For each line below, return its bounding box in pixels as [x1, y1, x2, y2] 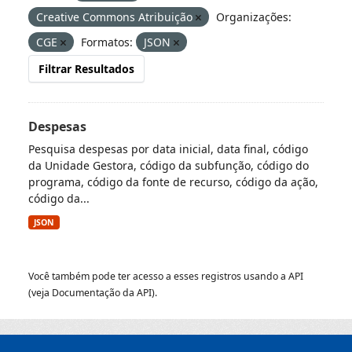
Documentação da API [52, 286, 152, 299]
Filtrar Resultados [38, 61, 134, 76]
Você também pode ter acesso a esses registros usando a [28, 269, 288, 283]
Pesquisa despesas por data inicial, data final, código [28, 141, 308, 156]
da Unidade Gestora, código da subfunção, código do [28, 158, 309, 173]
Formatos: [81, 35, 133, 49]
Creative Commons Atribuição [36, 9, 196, 24]
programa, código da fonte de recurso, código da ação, [28, 174, 318, 189]
